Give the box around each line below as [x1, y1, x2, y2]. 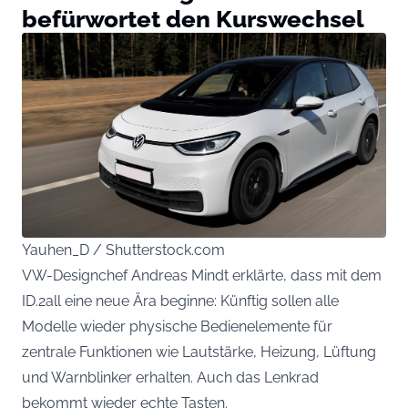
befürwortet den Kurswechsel [22, 4, 364, 33]
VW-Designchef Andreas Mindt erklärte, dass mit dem [22, 267, 382, 285]
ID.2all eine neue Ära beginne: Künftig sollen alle [22, 292, 339, 311]
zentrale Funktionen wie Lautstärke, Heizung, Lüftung [22, 343, 376, 362]
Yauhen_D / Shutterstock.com [22, 241, 225, 260]
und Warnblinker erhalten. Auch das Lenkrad [22, 369, 319, 387]
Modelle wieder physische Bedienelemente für [22, 318, 332, 336]
